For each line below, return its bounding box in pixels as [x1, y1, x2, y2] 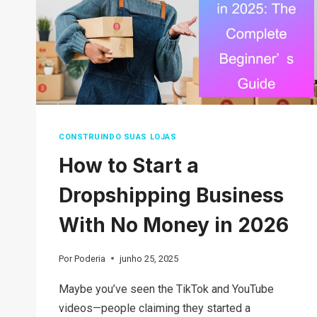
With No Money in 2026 [59, 213, 289, 238]
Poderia [74, 253, 106, 264]
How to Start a [59, 154, 199, 178]
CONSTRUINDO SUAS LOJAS [59, 132, 177, 142]
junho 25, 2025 [120, 253, 179, 264]
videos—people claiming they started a [59, 301, 250, 315]
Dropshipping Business [59, 183, 284, 208]
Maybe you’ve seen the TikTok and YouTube [59, 282, 274, 296]
